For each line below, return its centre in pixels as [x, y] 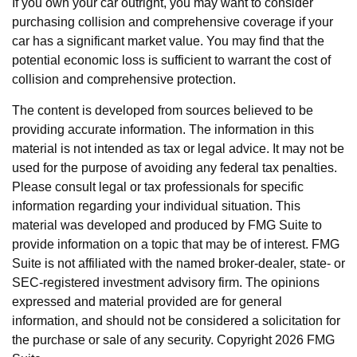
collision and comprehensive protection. [124, 79]
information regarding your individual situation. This [156, 206]
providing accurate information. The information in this [163, 129]
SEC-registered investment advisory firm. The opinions [166, 282]
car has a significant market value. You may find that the [168, 41]
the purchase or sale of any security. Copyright [143, 340]
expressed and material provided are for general [147, 302]
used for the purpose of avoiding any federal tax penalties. [175, 168]
